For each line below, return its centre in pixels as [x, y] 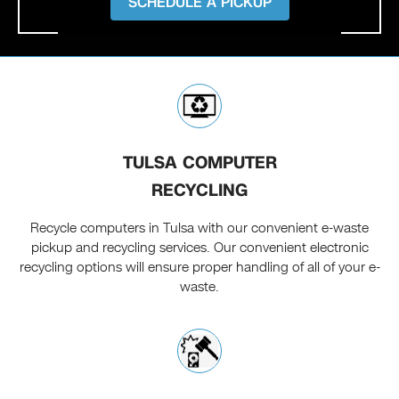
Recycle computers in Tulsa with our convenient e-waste [199, 228]
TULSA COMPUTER [199, 162]
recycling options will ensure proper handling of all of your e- [199, 267]
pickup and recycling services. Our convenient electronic [199, 247]
